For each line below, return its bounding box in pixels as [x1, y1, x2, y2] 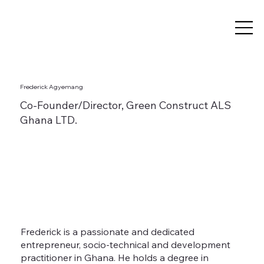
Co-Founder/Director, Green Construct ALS [20, 98, 232, 113]
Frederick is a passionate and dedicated [20, 225, 194, 237]
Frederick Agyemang [20, 82, 84, 91]
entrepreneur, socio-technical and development [20, 238, 230, 250]
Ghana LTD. [20, 113, 78, 127]
